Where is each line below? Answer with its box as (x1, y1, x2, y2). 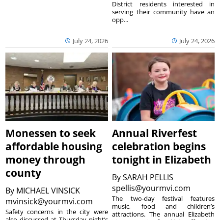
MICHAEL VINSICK (16, 185, 81, 196)
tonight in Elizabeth (112, 152, 212, 166)
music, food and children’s (112, 201, 215, 211)
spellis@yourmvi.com (112, 182, 193, 193)
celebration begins (112, 139, 206, 153)
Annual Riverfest (112, 126, 197, 140)
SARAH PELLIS (123, 171, 174, 183)
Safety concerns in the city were (5, 207, 108, 216)
